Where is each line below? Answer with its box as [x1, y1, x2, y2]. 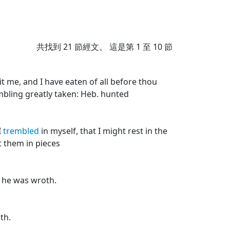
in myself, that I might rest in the [39, 125, 167, 137]
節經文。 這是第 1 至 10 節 [72, 41, 172, 52]
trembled [3, 125, 39, 137]
